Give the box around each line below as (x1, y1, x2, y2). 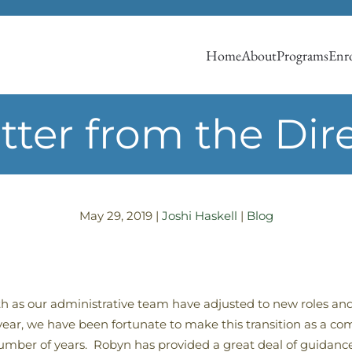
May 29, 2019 (79, 208, 152, 223)
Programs (277, 46, 328, 64)
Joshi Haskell (161, 208, 237, 223)
